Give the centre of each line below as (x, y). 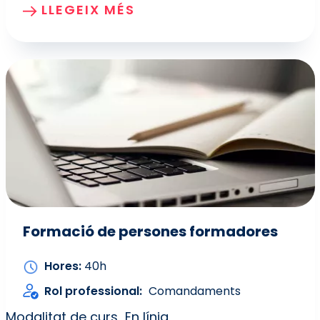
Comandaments (194, 291)
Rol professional (91, 291)
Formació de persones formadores (150, 232)
